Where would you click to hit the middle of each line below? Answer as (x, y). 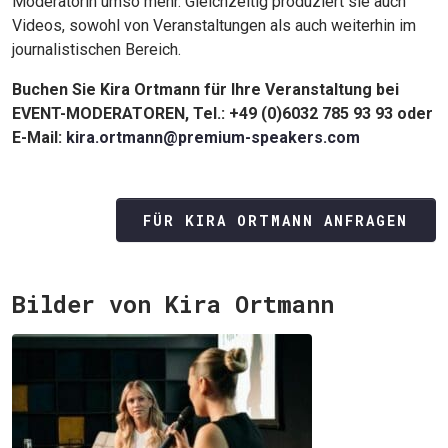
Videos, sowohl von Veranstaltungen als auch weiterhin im (214, 25)
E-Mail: (39, 137)
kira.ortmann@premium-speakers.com (213, 137)
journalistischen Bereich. (96, 49)
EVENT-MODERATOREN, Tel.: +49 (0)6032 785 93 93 (202, 113)
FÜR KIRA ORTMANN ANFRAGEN (276, 220)
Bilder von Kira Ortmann (173, 304)
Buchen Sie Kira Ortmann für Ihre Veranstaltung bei (205, 89)
